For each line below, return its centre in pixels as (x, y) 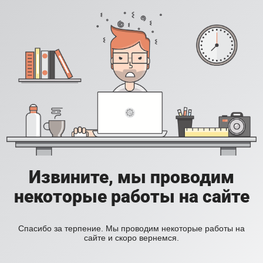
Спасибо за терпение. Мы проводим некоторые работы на (131, 229)
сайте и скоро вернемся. (131, 238)
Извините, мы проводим (131, 177)
